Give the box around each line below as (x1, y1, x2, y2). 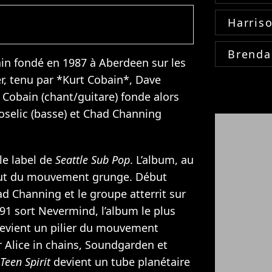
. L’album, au (130, 152, 194, 167)
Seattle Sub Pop (55, 152, 130, 167)
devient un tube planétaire (50, 254, 190, 269)
